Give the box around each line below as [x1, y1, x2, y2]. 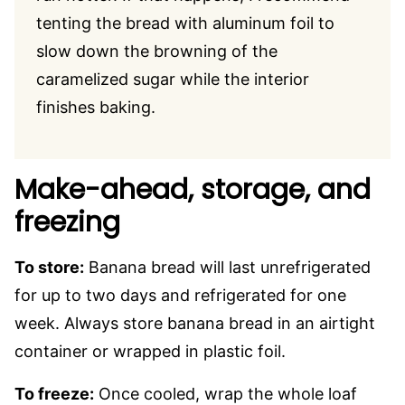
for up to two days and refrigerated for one [14, 286, 346, 305]
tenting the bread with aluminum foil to [36, 14, 334, 33]
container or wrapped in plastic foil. [14, 342, 286, 361]
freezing [14, 203, 120, 241]
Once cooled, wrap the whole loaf [94, 384, 357, 403]
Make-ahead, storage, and [14, 171, 371, 209]
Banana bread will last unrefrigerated [84, 258, 371, 277]
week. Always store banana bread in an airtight [14, 314, 375, 333]
